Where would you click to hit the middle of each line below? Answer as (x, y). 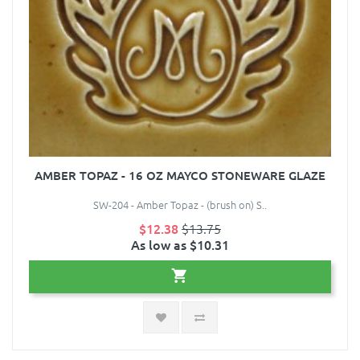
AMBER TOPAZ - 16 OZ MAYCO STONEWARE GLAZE (180, 176)
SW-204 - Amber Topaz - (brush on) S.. (180, 205)
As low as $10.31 (180, 245)
